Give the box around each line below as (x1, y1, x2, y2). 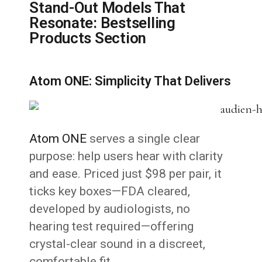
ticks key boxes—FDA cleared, (29, 184, 191, 199)
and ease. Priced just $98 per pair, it (29, 167, 222, 181)
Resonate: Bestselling (29, 14, 175, 32)
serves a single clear (87, 132, 201, 146)
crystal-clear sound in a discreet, (29, 237, 206, 251)
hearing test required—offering (29, 219, 194, 234)
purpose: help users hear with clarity (29, 149, 223, 164)
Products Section (29, 29, 147, 47)
